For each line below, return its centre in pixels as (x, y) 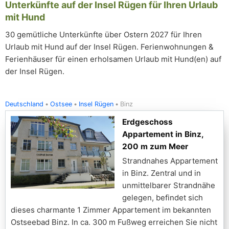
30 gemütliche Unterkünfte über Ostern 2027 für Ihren (104, 35)
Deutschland (24, 104)
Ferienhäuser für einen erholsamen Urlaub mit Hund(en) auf (113, 59)
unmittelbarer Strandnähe (169, 185)
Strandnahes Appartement (170, 161)
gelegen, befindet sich (163, 198)
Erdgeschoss (147, 122)
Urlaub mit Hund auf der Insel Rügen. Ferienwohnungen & (109, 47)
